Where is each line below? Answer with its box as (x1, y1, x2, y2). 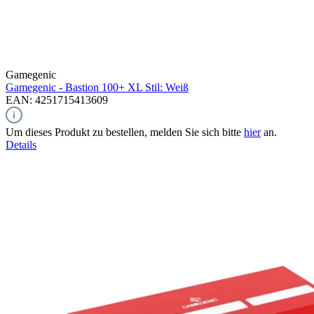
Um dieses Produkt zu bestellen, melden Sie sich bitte (6, 125, 244, 138)
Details (6, 138, 36, 151)
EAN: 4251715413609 (6, 93, 108, 106)
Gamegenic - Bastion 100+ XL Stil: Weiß (6, 81, 189, 93)
